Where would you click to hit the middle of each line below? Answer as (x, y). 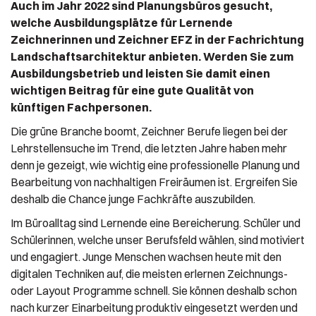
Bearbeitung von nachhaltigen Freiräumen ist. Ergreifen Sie (154, 182)
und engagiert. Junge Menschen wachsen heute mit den (146, 256)
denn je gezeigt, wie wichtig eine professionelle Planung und (155, 165)
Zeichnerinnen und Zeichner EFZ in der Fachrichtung (157, 39)
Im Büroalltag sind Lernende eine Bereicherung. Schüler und (156, 223)
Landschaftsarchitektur (79, 56)
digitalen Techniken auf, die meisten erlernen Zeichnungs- (149, 273)
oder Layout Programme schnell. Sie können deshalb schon (154, 290)
